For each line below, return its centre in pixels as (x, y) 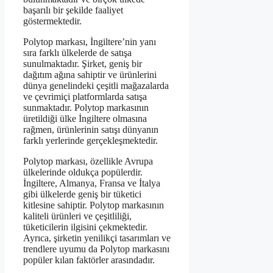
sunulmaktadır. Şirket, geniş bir (83, 63)
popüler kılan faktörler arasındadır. (89, 260)
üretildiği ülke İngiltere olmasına (85, 118)
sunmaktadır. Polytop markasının (86, 107)
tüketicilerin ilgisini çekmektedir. (85, 227)
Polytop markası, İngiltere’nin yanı (90, 41)
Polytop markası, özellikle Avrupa (88, 161)
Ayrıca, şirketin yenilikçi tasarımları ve (97, 238)
